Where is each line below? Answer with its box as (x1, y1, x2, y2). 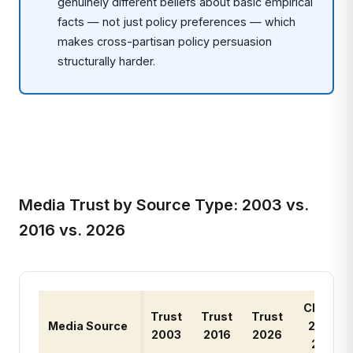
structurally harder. (58, 54, 156, 68)
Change (303, 301, 348, 314)
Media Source (48, 319, 128, 333)
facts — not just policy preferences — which (58, 15, 296, 28)
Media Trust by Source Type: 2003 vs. (19, 195, 309, 214)
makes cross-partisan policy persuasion (58, 35, 273, 48)
